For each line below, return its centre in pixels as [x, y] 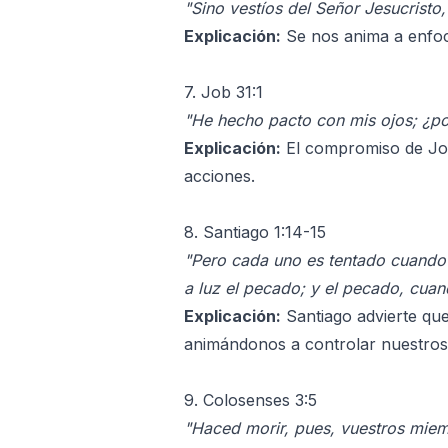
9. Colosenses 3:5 [250, 399]
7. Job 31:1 [223, 91]
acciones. [219, 175]
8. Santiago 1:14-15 [255, 231]
